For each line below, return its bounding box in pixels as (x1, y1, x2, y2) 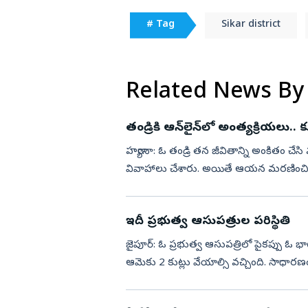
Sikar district (221, 18, 280, 32)
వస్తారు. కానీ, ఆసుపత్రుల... (125, 274, 236, 288)
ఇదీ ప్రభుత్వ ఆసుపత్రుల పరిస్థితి (125, 213, 290, 230)
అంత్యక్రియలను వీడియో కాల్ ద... (125, 180, 262, 195)
